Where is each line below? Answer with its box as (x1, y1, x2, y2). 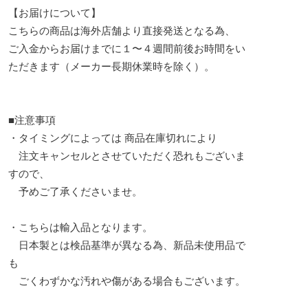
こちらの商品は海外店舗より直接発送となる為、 (8, 24, 235, 36)
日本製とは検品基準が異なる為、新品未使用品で (8, 239, 245, 251)
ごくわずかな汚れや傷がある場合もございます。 (8, 274, 245, 287)
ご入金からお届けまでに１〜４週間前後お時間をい (8, 42, 245, 54)
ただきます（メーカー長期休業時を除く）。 (8, 60, 214, 72)
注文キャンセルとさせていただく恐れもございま (8, 149, 245, 162)
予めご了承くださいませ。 (8, 185, 142, 197)
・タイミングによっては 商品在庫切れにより (8, 131, 217, 144)
